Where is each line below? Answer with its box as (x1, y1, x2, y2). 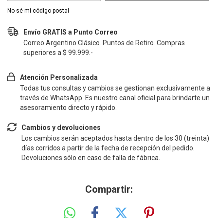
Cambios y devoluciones (21, 124, 101, 131)
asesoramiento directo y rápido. (20, 104, 117, 111)
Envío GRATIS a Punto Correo (23, 28, 118, 36)
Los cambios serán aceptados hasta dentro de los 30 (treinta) (21, 134, 209, 142)
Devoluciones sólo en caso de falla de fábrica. (21, 154, 160, 162)
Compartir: (85, 183, 133, 195)
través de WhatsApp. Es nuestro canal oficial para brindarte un (20, 94, 210, 102)
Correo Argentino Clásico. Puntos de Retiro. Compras (23, 39, 185, 47)
